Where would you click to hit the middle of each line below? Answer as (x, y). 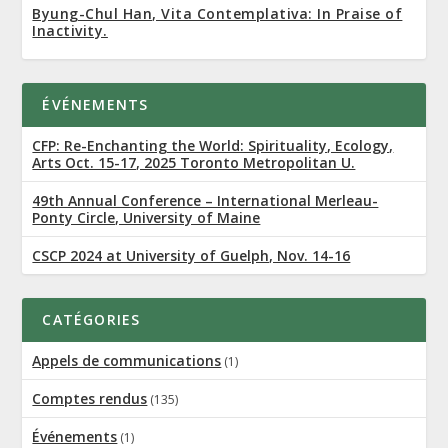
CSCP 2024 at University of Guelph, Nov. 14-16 (191, 255)
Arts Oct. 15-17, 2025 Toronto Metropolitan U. (194, 162)
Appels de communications (127, 360)
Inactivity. (70, 30)
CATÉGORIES (91, 319)
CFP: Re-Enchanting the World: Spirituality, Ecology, (213, 145)
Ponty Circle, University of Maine (146, 217)
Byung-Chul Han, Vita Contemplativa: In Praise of (217, 13)
